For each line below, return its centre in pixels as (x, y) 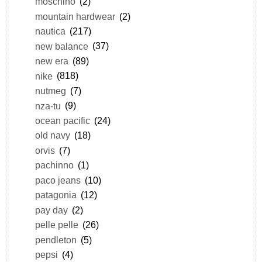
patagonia (56, 195)
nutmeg (50, 91)
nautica (50, 31)
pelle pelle (56, 225)
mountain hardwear (75, 16)
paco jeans (58, 180)
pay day (51, 210)
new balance (61, 46)
